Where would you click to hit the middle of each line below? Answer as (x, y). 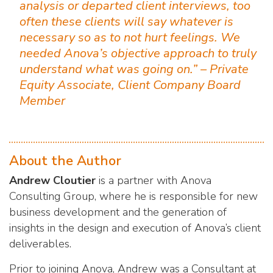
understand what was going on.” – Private (134, 69)
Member (42, 101)
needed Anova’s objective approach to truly (138, 53)
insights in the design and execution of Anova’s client (135, 228)
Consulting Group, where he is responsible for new (133, 196)
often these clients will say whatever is (126, 21)
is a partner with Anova (155, 180)
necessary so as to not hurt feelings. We (130, 37)
